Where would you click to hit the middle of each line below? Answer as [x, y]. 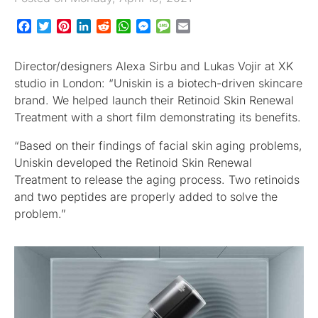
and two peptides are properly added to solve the [146, 196]
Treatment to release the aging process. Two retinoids [157, 179]
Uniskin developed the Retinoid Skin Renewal [133, 162]
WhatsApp [158, 26]
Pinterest [94, 26]
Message [194, 26]
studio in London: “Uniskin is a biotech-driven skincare [158, 83]
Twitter [69, 26]
